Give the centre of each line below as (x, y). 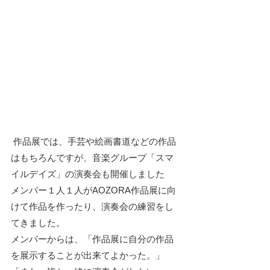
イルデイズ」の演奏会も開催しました (88, 174)
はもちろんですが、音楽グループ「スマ (92, 157)
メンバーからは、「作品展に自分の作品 (92, 239)
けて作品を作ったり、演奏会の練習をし (92, 206)
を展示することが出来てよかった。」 (88, 255)
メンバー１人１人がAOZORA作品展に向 (93, 190)
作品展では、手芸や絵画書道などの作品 (93, 141)
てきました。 (38, 222)
